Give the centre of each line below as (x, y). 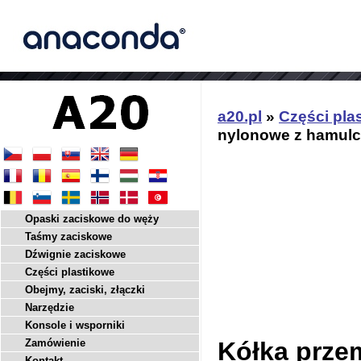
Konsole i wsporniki (75, 325)
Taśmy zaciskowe (68, 237)
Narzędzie (50, 307)
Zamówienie (55, 343)
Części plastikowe (70, 272)
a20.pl (240, 116)
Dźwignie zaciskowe (75, 254)
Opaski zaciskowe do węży (92, 219)
